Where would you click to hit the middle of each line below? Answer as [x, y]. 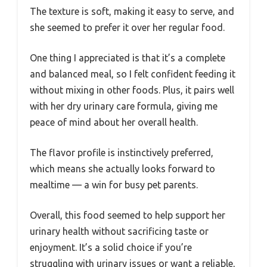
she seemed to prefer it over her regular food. [127, 28]
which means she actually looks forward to [122, 169]
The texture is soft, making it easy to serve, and [132, 12]
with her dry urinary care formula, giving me [124, 106]
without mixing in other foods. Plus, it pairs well [132, 90]
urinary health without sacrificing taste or [119, 232]
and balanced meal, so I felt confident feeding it [133, 74]
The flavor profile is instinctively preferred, [122, 153]
